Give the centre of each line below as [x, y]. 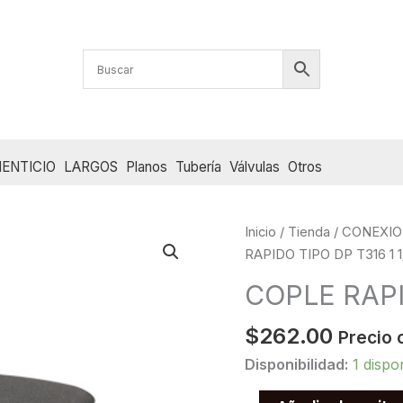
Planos [146, 167]
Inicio [260, 232]
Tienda [309, 232]
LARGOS [90, 167]
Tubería [199, 167]
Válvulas [255, 167]
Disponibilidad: [296, 365]
